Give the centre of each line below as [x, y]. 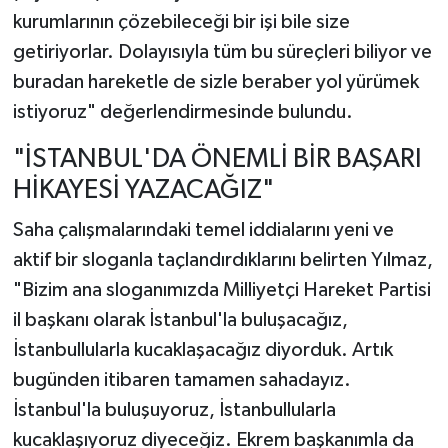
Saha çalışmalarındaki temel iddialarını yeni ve [203, 229]
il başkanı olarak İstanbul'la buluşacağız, [180, 319]
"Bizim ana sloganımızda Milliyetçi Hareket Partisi [221, 289]
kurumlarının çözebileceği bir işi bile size [181, 22]
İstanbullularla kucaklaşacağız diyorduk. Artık [202, 349]
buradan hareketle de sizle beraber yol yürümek [215, 82]
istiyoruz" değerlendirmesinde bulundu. [182, 112]
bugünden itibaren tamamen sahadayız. [181, 379]
